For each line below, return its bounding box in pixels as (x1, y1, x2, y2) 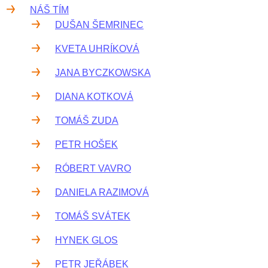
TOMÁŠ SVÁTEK (55, 211, 130, 221)
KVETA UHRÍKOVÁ (55, 44, 139, 54)
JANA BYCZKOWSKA (55, 68, 151, 78)
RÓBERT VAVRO (55, 163, 131, 173)
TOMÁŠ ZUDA (55, 115, 118, 126)
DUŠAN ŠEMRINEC (55, 20, 144, 30)
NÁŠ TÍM (30, 5, 69, 15)
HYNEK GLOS (55, 235, 118, 245)
